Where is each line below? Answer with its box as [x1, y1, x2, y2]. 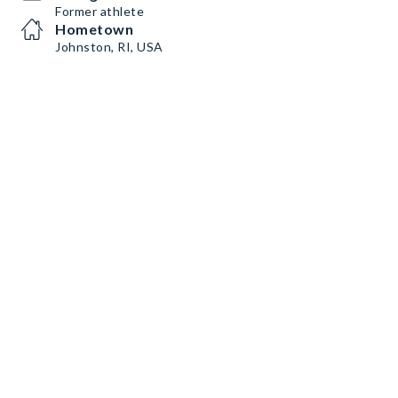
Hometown [55, 20, 133, 37]
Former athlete [55, 4, 144, 19]
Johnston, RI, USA [55, 39, 163, 54]
